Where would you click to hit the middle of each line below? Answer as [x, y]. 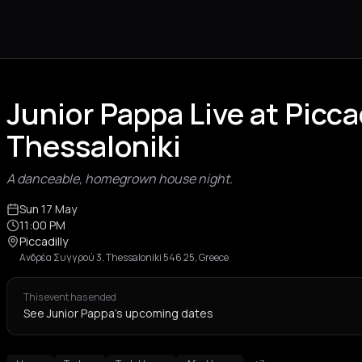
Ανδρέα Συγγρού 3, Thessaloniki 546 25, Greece [124, 257]
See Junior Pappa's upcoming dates [118, 313]
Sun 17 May [48, 209]
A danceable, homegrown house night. [120, 179]
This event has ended [70, 297]
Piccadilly [44, 241]
